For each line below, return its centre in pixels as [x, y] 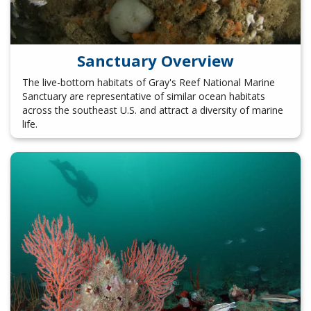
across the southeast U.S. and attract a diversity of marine [152, 110]
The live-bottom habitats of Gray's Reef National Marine [148, 83]
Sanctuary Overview [155, 60]
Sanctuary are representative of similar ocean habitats [143, 96]
